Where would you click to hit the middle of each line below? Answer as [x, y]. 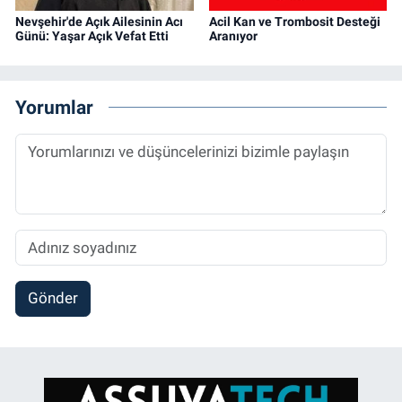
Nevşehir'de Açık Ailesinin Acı [99, 21]
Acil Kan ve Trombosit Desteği [294, 21]
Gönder [52, 298]
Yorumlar [54, 108]
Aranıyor [233, 35]
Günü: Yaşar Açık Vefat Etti [92, 35]
